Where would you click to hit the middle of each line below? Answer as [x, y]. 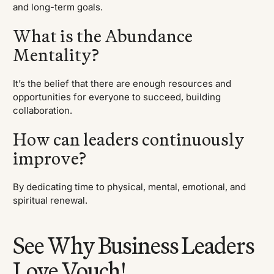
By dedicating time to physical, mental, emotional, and [130, 187]
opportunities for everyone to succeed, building [117, 97]
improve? [50, 158]
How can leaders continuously [129, 139]
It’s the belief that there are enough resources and [122, 83]
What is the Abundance [103, 36]
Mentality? [56, 55]
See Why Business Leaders [134, 246]
